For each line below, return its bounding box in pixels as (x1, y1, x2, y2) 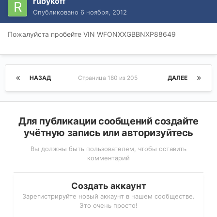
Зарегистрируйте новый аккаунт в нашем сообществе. (22, 192, 195, 201)
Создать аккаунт (71, 181, 146, 191)
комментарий (87, 154, 130, 162)
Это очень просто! (79, 201, 138, 210)
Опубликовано (33, 8, 80, 16)
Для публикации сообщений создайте (18, 115, 199, 127)
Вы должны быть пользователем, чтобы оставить (31, 145, 186, 153)
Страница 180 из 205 (78, 74, 140, 82)
